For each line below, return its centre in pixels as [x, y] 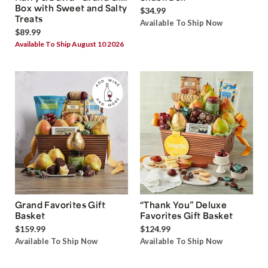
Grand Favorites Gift [60, 204]
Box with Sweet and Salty [71, 7]
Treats [29, 18]
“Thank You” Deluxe [184, 204]
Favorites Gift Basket [187, 215]
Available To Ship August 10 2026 [69, 44]
